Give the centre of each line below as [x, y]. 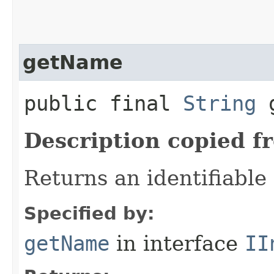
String [220, 103]
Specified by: [89, 213]
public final [103, 103]
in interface [177, 243]
